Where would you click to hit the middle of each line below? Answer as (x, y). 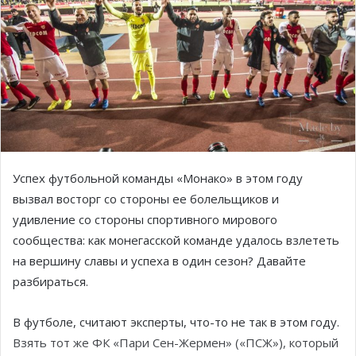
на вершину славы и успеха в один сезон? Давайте (159, 260)
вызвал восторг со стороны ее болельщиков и (146, 198)
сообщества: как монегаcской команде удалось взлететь (176, 240)
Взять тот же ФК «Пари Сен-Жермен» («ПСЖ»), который (176, 342)
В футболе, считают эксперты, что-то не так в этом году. (176, 321)
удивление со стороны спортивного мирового (145, 219)
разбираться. (50, 281)
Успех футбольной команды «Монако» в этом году (158, 178)
